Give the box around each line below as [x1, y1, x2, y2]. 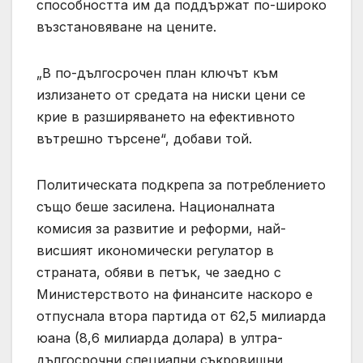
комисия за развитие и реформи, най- [36, 220, 286, 237]
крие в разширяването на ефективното [36, 109, 295, 126]
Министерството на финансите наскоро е [36, 286, 313, 303]
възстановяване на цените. [36, 19, 216, 36]
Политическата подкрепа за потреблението [36, 177, 326, 194]
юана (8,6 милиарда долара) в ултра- [36, 330, 283, 347]
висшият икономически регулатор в [36, 242, 274, 259]
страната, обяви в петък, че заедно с [36, 264, 281, 281]
